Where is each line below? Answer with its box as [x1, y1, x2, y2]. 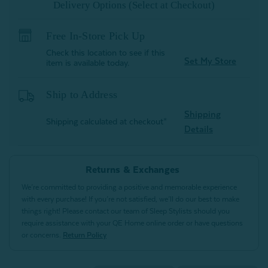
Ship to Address [46, 89, 118, 101]
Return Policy [63, 231, 106, 240]
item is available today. [46, 58, 130, 68]
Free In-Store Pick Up [46, 30, 145, 42]
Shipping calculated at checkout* [46, 116, 167, 126]
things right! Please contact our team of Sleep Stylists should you [22, 207, 230, 216]
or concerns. [22, 231, 63, 240]
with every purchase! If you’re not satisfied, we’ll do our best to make [22, 195, 239, 204]
